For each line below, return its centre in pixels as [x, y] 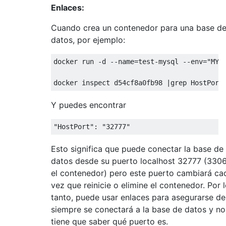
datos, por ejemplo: [88, 40]
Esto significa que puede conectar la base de [137, 149]
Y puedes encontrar [89, 105]
